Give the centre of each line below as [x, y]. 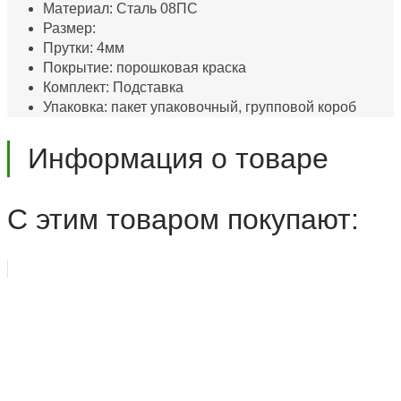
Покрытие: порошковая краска [145, 67]
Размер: [69, 28]
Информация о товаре [178, 159]
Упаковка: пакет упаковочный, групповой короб [200, 107]
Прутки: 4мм [84, 47]
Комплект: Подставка [113, 87]
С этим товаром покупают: [183, 219]
